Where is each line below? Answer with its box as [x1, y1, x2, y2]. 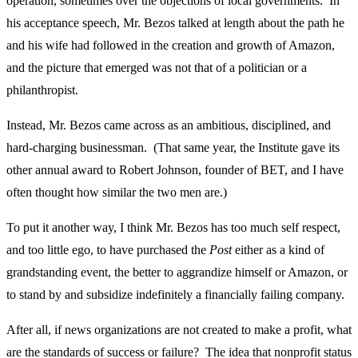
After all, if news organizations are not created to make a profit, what [6, 323, 352, 337]
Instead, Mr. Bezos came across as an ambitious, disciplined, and [6, 118, 331, 133]
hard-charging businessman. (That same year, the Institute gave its [6, 141, 340, 155]
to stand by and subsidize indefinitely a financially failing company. [6, 288, 344, 302]
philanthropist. [6, 83, 78, 97]
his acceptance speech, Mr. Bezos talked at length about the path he [6, 16, 344, 30]
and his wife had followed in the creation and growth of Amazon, [6, 38, 335, 53]
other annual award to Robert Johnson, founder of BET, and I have [6, 163, 344, 177]
